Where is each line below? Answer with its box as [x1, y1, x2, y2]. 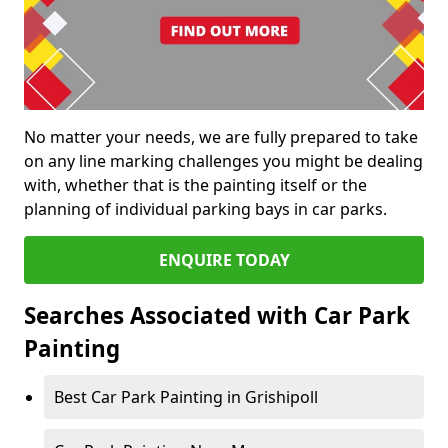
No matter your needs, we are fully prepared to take [24, 126, 418, 149]
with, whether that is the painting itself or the [24, 174, 367, 197]
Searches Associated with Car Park [24, 300, 410, 332]
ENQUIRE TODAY [158, 249, 290, 272]
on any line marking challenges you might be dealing [24, 150, 423, 173]
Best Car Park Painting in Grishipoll [54, 386, 318, 409]
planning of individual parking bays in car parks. [24, 198, 387, 221]
